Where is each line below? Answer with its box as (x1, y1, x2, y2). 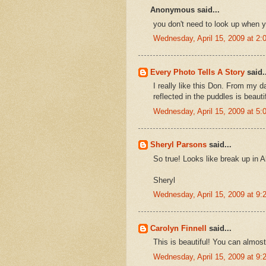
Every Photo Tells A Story (150, 67, 245, 77)
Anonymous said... (150, 5, 220, 15)
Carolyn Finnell (150, 223, 207, 233)
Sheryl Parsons (150, 140, 207, 150)
